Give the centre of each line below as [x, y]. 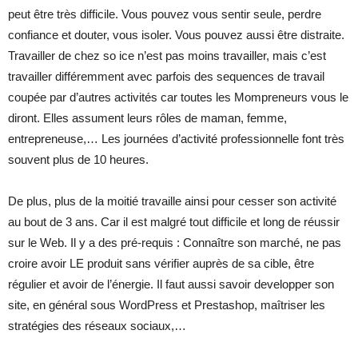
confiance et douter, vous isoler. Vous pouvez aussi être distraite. [176, 34]
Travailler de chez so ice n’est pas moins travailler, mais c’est [167, 55]
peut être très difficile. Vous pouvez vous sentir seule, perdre [165, 14]
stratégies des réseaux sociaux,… [97, 325]
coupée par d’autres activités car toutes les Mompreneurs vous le [178, 97]
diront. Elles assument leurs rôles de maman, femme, [147, 117]
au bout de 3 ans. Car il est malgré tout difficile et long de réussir [174, 221]
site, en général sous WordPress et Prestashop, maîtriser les [167, 304]
